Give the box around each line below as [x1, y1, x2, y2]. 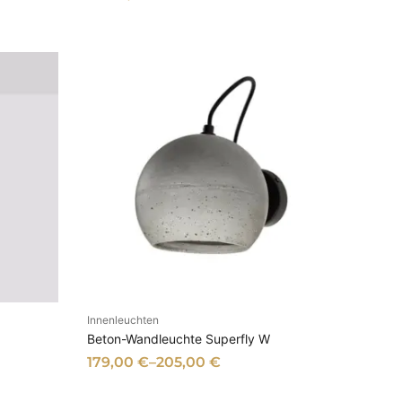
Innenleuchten [87, 313, 160, 328]
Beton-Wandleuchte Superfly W [87, 331, 271, 347]
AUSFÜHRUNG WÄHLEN [135, 315, 290, 329]
